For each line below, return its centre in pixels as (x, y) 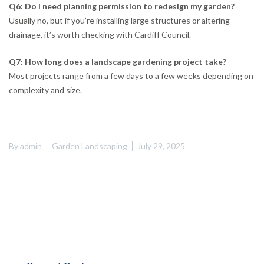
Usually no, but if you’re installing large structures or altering (119, 21)
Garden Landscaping (90, 146)
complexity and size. (45, 90)
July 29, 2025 (161, 146)
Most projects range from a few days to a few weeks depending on (131, 76)
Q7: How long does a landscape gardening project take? (118, 62)
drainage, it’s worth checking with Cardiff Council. (100, 35)
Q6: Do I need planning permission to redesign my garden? (122, 6)
